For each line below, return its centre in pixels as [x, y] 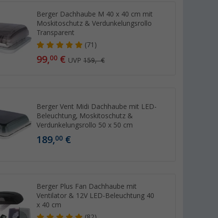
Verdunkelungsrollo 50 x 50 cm [85, 125]
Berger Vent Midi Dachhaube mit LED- [97, 106]
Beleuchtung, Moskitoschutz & [85, 116]
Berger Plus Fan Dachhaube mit [87, 186]
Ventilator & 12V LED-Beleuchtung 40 [96, 196]
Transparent [56, 33]
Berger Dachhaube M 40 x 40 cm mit [95, 14]
